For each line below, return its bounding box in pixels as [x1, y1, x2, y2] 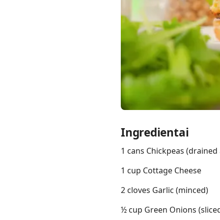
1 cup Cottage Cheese [121, 165, 201, 176]
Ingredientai [121, 125, 189, 140]
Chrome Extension [45, 106, 105, 115]
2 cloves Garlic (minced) [121, 185, 208, 196]
